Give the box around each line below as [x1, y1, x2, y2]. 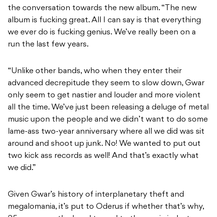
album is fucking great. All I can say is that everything [8, 16, 201, 25]
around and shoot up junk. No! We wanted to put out [8, 140, 201, 148]
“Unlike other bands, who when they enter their [8, 67, 182, 76]
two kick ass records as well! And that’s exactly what [8, 152, 199, 160]
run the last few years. [8, 41, 89, 49]
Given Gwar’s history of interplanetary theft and [8, 191, 184, 199]
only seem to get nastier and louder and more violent [8, 92, 201, 100]
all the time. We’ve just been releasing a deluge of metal [8, 104, 209, 112]
